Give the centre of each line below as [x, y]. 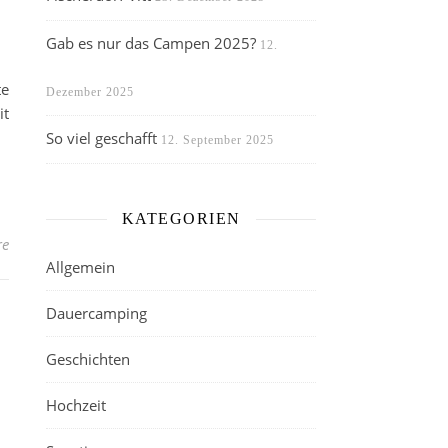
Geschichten [88, 359]
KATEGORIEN [181, 218]
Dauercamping [96, 313]
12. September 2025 [217, 140]
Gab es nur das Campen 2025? [151, 43]
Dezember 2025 [90, 92]
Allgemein [80, 267]
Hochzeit [76, 405]
